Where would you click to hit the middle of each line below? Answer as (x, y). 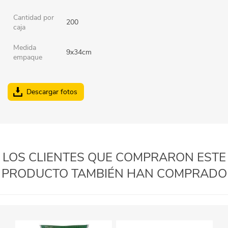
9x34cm (79, 52)
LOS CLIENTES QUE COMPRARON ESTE (114, 157)
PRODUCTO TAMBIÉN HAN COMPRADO (114, 173)
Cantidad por (34, 17)
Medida (25, 47)
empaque (28, 57)
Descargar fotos (52, 92)
